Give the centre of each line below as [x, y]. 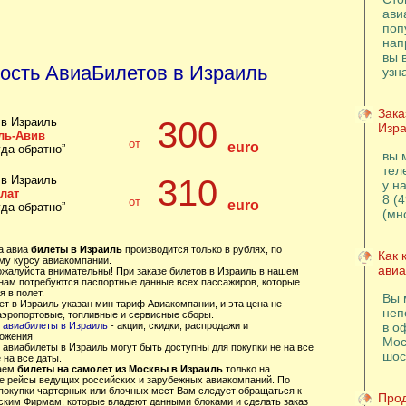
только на [246, 369]
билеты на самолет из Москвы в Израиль [120, 369]
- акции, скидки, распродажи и [178, 325]
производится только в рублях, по [202, 249]
